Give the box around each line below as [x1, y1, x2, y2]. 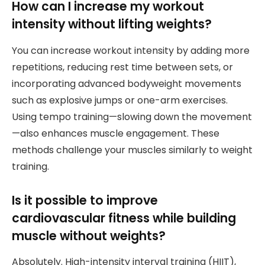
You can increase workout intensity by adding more [12, 43, 250, 57]
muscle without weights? [12, 227, 166, 244]
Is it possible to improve [12, 191, 158, 209]
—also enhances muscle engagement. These [12, 126, 219, 140]
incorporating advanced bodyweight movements [12, 76, 241, 91]
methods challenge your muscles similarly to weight [12, 143, 253, 157]
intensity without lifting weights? [12, 15, 212, 33]
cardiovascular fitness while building [12, 209, 236, 227]
